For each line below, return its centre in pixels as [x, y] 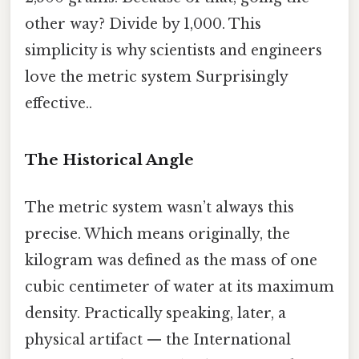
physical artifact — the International [158, 340]
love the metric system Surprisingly [156, 77]
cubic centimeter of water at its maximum [179, 287]
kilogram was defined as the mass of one [171, 261]
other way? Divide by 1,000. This [143, 24]
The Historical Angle [109, 160]
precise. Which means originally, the [157, 234]
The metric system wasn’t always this [159, 208]
